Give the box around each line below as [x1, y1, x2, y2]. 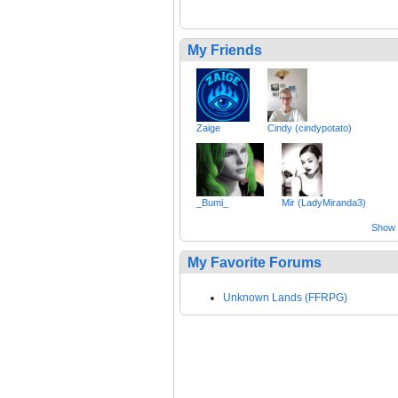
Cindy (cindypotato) [267, 123, 352, 134]
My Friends [187, 43, 262, 59]
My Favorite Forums [187, 255, 322, 271]
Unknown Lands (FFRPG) [223, 291, 347, 305]
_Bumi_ [196, 197, 228, 209]
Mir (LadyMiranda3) [281, 197, 366, 209]
